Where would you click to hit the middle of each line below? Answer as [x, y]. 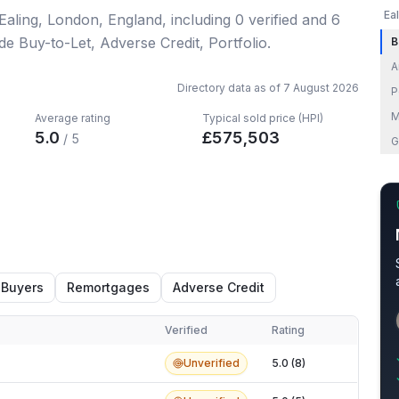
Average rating [73, 118]
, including [199, 20]
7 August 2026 [321, 88]
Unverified [212, 363]
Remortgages [108, 287]
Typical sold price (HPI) [262, 118]
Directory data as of [230, 88]
